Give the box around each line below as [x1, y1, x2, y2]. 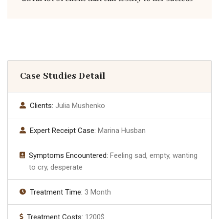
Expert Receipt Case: [30, 126, 98, 135]
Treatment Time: [30, 188, 85, 197]
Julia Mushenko [55, 101, 105, 110]
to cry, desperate [29, 163, 83, 172]
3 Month [85, 188, 111, 197]
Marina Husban [98, 126, 146, 135]
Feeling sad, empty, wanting [110, 151, 197, 160]
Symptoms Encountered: [29, 151, 110, 160]
